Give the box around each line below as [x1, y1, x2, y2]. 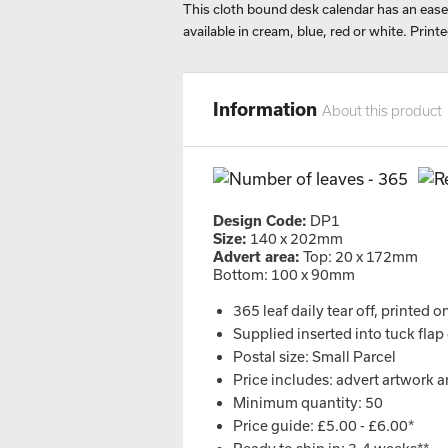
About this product [322, 102, 442, 119]
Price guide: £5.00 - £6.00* [233, 417, 414, 434]
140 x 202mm [247, 230, 343, 247]
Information [213, 98, 322, 120]
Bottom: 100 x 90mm [213, 266, 355, 283]
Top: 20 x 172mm [300, 248, 418, 265]
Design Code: [213, 212, 307, 229]
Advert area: [213, 248, 300, 265]
